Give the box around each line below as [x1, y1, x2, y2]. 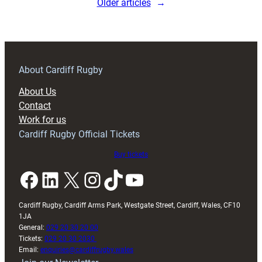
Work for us [19, 113, 66, 125]
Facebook [18, 167, 29, 192]
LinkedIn [39, 167, 51, 192]
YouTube [123, 167, 135, 192]
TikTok [102, 167, 113, 192]
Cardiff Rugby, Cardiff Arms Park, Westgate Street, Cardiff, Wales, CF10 [19, 201, 240, 209]
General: [19, 223, 46, 232]
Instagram [81, 167, 100, 192]
